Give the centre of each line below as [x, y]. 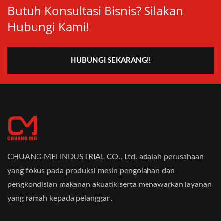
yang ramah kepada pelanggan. [60, 198]
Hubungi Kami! [48, 26]
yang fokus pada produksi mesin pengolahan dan [91, 171]
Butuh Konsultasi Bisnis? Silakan [95, 11]
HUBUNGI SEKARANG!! [110, 60]
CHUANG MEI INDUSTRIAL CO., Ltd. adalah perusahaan [106, 157]
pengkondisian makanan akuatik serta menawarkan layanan [110, 184]
